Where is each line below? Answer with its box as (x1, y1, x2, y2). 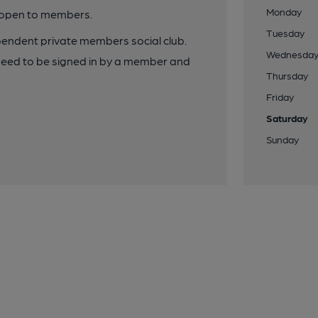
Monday (266, 6, 302, 17)
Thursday (266, 70, 309, 81)
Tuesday (266, 27, 305, 38)
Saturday (266, 112, 309, 124)
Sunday (266, 133, 300, 145)
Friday (266, 91, 295, 102)
